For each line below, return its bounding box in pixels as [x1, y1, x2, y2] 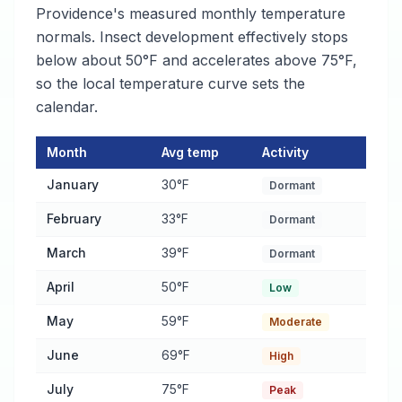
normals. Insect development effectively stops [36, 28, 348, 46]
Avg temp [162, 144, 219, 160]
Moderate [269, 315, 322, 328]
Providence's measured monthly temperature [36, 4, 345, 22]
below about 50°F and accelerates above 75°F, [36, 51, 357, 69]
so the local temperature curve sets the [36, 74, 305, 92]
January [47, 177, 99, 192]
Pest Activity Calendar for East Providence [35, 169, 285, 184]
